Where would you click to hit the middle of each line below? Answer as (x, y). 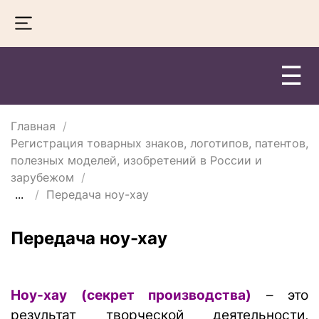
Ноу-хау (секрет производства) (131, 295)
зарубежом (42, 177)
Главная (33, 126)
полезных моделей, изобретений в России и (136, 160)
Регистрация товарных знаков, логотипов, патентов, (159, 143)
